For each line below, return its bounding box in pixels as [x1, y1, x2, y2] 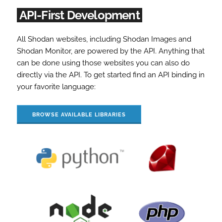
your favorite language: [16, 82, 96, 91]
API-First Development [19, 7, 140, 22]
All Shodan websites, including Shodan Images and [16, 34, 191, 44]
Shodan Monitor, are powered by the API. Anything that [16, 46, 205, 55]
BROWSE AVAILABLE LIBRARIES [32, 111, 126, 118]
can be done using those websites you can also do [16, 58, 190, 67]
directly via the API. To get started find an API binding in [16, 70, 205, 79]
